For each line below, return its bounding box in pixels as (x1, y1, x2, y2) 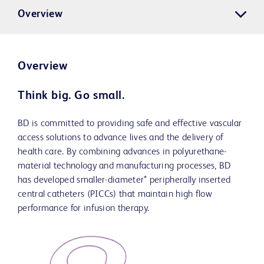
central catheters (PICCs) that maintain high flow (18, 190, 213, 200)
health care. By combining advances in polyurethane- (18, 147, 227, 157)
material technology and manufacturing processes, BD (18, 161, 231, 171)
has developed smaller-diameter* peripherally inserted (18, 176, 231, 186)
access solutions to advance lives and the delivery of (18, 133, 224, 143)
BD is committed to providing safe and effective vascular (18, 119, 242, 129)
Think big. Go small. (18, 90, 125, 103)
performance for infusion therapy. (18, 204, 150, 214)
